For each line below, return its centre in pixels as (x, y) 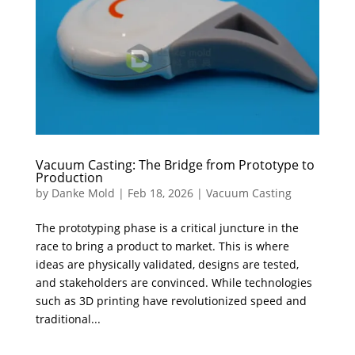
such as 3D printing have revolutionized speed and (171, 300)
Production (69, 177)
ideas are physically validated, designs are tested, (167, 264)
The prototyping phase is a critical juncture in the (167, 227)
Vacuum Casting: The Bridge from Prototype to (175, 164)
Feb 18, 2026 (160, 193)
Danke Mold (83, 193)
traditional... (68, 319)
